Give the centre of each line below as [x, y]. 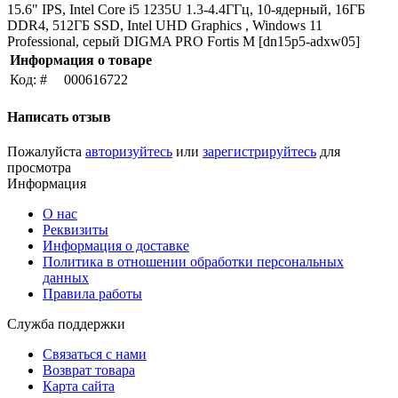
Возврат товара [89, 370]
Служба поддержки [66, 324]
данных [66, 278]
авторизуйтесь [129, 152]
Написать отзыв [59, 116]
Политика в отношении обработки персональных [193, 262]
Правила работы [92, 294]
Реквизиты [76, 230]
